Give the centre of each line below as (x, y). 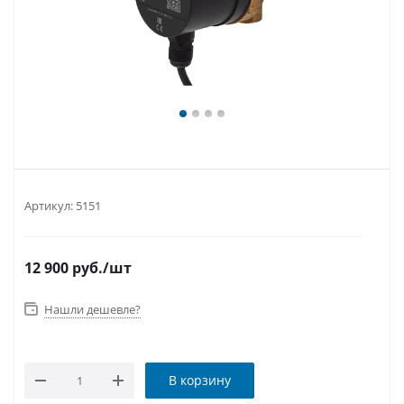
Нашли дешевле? (92, 309)
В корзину (200, 380)
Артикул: (49, 206)
